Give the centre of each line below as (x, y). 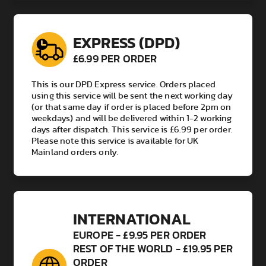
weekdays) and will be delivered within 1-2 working (132, 118)
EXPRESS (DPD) (126, 42)
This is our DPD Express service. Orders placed (123, 84)
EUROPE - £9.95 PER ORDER (140, 235)
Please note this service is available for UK (115, 141)
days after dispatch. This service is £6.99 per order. (132, 129)
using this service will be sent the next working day (132, 96)
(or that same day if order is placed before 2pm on (132, 107)
